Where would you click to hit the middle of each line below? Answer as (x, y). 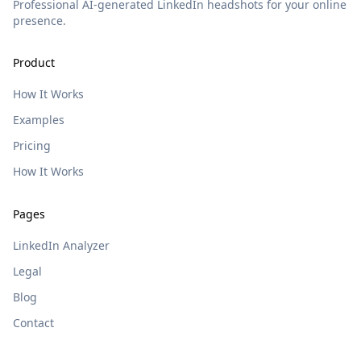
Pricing (32, 145)
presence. (39, 21)
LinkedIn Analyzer (61, 245)
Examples (39, 120)
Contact (33, 323)
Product (34, 62)
